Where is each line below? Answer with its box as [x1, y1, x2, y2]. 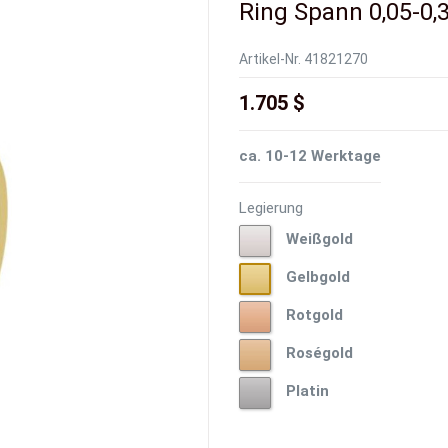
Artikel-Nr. [239, 51, 301, 68]
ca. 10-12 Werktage [239, 147, 381, 166]
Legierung [239, 199, 303, 218]
